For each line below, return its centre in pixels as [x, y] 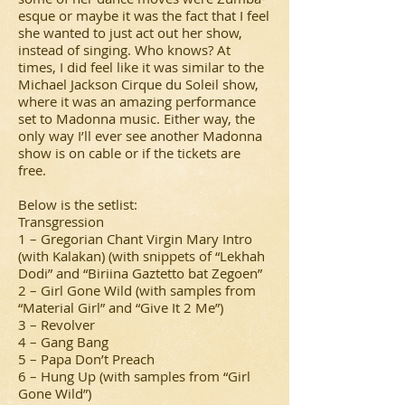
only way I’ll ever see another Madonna [140, 136]
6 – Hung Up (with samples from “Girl [134, 376]
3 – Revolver [57, 325]
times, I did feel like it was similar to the [141, 67]
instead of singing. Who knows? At [124, 50]
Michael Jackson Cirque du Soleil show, [138, 84]
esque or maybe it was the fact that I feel [144, 15]
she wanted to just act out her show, [130, 33]
